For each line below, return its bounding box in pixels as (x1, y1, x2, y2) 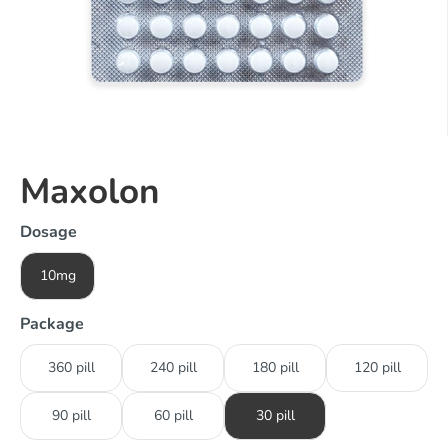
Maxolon (20, 168, 159, 215)
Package (20, 313, 84, 335)
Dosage (20, 221, 77, 243)
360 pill (47, 358, 95, 377)
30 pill (255, 406, 295, 425)
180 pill (251, 358, 299, 377)
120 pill (353, 358, 401, 377)
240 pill (149, 358, 197, 377)
